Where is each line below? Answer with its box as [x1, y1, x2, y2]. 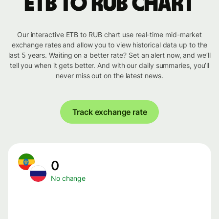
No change [51, 174, 86, 183]
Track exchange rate [72, 107, 147, 117]
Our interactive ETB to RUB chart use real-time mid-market [17, 30, 202, 39]
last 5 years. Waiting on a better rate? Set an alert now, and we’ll [8, 51, 211, 60]
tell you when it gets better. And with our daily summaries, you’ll [9, 61, 210, 70]
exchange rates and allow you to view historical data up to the [11, 41, 208, 49]
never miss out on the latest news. [56, 71, 163, 80]
